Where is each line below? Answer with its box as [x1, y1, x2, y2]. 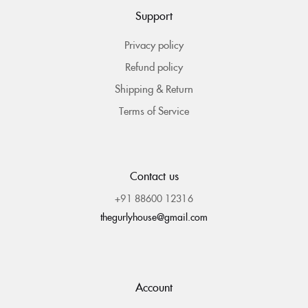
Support [135, 8, 173, 23]
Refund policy [125, 59, 183, 74]
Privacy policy [124, 37, 184, 52]
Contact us [129, 168, 179, 184]
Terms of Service [119, 103, 189, 118]
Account [135, 279, 173, 295]
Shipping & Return [115, 81, 193, 96]
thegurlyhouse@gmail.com [100, 210, 208, 224]
